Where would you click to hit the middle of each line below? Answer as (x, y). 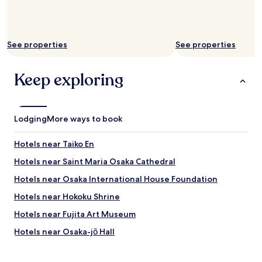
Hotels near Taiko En (54, 144)
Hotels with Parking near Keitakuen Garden (101, 249)
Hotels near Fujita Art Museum (75, 214)
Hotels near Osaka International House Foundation (116, 179)
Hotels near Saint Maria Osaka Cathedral (95, 161)
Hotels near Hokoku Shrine (67, 196)
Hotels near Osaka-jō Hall (64, 232)
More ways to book (85, 119)
